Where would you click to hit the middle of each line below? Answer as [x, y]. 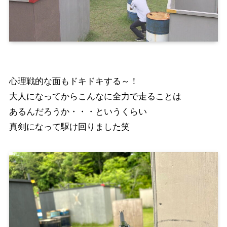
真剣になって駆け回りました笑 [69, 127]
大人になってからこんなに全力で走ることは [95, 96]
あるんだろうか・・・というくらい [78, 111]
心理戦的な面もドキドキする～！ [73, 81]
